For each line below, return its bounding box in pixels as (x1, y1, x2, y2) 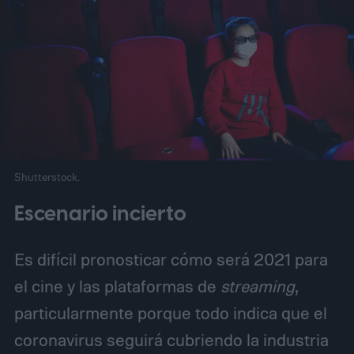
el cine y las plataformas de (13, 276, 220, 297)
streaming (220, 276, 295, 297)
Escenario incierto (13, 199, 186, 230)
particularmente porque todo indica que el (13, 303, 327, 324)
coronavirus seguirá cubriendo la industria (13, 330, 329, 351)
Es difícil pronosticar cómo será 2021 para (13, 249, 328, 270)
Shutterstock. (13, 169, 80, 183)
